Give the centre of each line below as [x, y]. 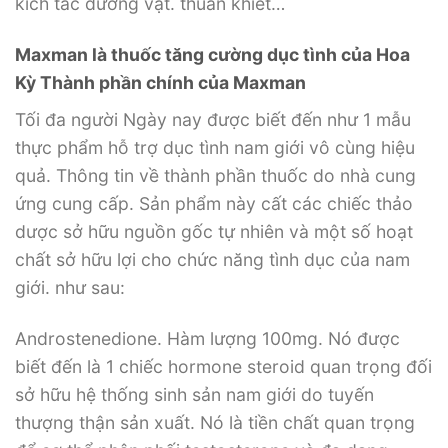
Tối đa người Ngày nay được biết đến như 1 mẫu [213, 119]
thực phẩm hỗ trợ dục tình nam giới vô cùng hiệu [215, 147]
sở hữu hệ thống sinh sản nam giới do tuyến [194, 394]
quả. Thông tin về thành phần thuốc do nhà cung [215, 175]
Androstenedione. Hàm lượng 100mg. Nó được [207, 338]
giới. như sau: [70, 287]
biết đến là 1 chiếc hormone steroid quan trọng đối [223, 366]
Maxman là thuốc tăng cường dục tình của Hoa [212, 54]
